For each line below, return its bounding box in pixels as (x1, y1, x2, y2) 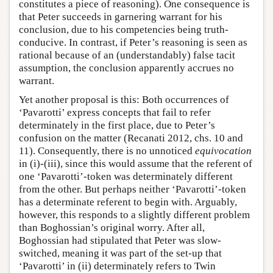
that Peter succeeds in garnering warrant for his (19, 11, 222, 23)
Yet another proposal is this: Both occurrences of (19, 94, 229, 106)
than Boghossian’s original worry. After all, (19, 222, 205, 234)
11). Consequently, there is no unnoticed (19, 145, 195, 157)
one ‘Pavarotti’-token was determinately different (19, 171, 233, 183)
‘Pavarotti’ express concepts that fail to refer (19, 107, 211, 119)
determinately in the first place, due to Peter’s (19, 119, 215, 132)
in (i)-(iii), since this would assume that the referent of (19, 158, 252, 170)
